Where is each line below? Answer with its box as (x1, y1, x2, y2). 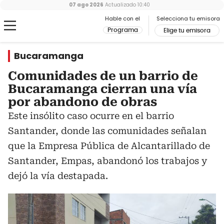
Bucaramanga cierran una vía (8, 82, 197, 96)
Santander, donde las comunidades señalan (8, 125, 206, 136)
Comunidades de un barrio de (8, 69, 198, 83)
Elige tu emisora (163, 27, 210, 33)
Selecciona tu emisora (156, 14, 220, 22)
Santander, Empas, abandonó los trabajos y (8, 155, 207, 166)
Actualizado (103, 1, 136, 8)
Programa (107, 27, 138, 33)
